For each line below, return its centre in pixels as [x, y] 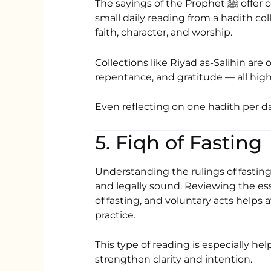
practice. [116, 215]
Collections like [133, 62]
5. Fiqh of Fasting [179, 142]
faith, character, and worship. [164, 33]
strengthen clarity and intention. [174, 260]
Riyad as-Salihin [208, 62]
